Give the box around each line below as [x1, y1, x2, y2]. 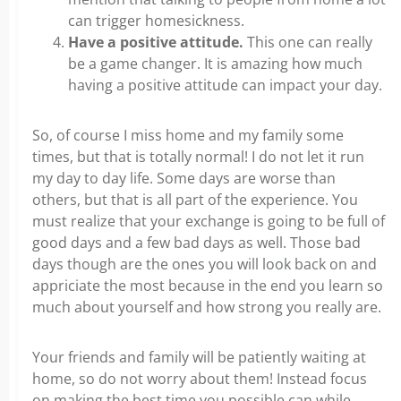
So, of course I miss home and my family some [32, 125, 344, 145]
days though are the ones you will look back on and [32, 254, 377, 274]
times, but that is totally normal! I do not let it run [32, 147, 364, 166]
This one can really [247, 32, 372, 52]
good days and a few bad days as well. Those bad [32, 233, 361, 252]
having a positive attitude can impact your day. [68, 75, 382, 95]
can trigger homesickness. [68, 11, 244, 30]
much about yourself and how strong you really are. [32, 297, 381, 317]
